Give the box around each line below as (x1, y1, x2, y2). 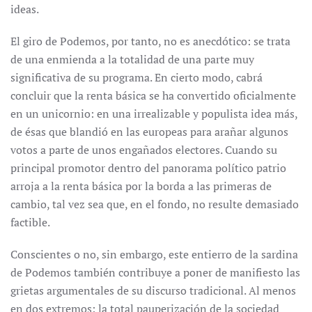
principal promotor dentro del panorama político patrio (10, 160, 286, 175)
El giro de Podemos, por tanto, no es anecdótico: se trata (10, 33, 290, 49)
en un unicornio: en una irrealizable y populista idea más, (10, 106, 297, 121)
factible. (10, 214, 50, 230)
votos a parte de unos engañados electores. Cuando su (10, 142, 277, 157)
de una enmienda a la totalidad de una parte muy (10, 52, 254, 67)
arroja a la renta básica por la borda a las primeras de (10, 178, 272, 194)
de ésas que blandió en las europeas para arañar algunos (10, 124, 288, 139)
